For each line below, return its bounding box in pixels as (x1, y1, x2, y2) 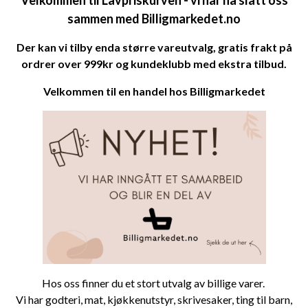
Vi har (16, 292, 45, 306)
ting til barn (236, 292, 290, 306)
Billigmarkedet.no (142, 10, 241, 26)
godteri (45, 292, 80, 306)
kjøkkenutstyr (107, 292, 173, 306)
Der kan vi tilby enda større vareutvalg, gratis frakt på (16, 40, 292, 54)
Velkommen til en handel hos (43, 84, 190, 98)
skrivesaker (177, 292, 232, 306)
